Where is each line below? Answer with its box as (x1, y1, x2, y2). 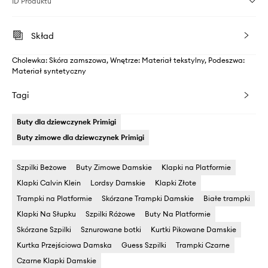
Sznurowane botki (81, 225, 141, 234)
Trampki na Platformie (17, 194, 92, 203)
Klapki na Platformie (162, 163, 231, 172)
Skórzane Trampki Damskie (102, 194, 194, 203)
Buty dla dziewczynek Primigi (17, 117, 116, 127)
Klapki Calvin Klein (17, 178, 81, 188)
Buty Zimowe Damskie (76, 163, 152, 172)
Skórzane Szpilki (17, 225, 71, 234)
